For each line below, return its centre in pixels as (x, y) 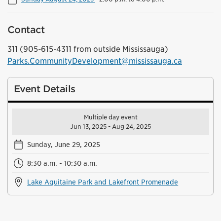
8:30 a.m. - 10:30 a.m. (62, 163)
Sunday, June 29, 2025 (64, 144)
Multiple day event (110, 117)
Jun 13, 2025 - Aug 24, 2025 (110, 126)
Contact (26, 30)
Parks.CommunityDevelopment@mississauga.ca (95, 61)
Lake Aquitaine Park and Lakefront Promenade (103, 182)
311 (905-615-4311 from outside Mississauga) (88, 49)
